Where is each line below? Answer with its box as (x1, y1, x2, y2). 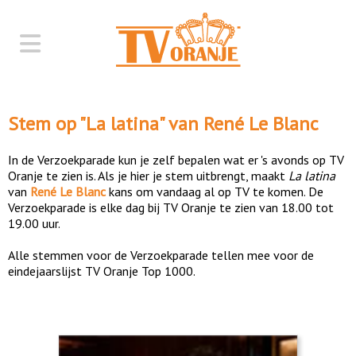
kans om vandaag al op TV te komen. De (106, 183, 323, 199)
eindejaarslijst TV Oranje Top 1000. (8, 262, 195, 279)
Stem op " (8, 110, 86, 136)
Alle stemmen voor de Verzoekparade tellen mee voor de (8, 246, 314, 263)
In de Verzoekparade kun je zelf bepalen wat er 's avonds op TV (8, 151, 344, 168)
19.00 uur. (8, 215, 60, 231)
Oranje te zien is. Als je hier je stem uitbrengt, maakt (8, 167, 288, 184)
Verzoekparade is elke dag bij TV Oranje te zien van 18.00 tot (8, 199, 334, 215)
